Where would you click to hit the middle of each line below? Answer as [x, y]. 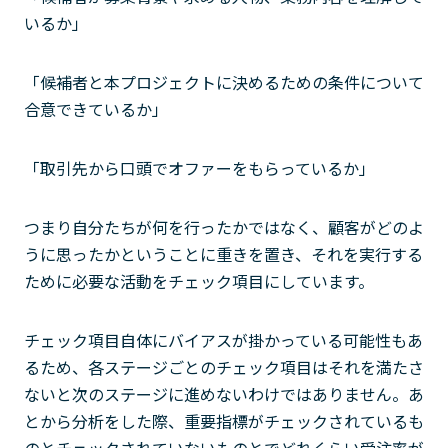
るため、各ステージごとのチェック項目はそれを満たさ [224, 367]
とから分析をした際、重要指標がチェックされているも [224, 421]
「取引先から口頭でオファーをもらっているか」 [199, 168]
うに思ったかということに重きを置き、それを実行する [223, 254]
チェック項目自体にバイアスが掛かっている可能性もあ [223, 340]
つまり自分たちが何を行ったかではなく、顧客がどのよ [224, 227]
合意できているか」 [96, 109]
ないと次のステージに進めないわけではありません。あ [224, 394]
